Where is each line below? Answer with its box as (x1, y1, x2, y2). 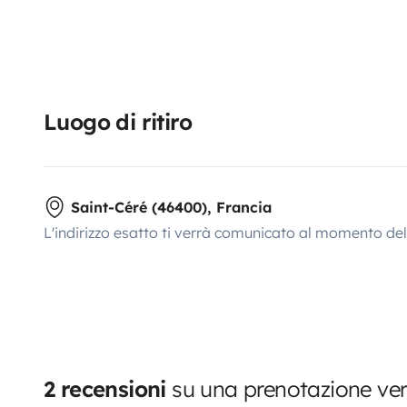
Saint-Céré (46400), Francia (71, 197, 272, 216)
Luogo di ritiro (44, 107, 192, 135)
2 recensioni (44, 374, 166, 402)
